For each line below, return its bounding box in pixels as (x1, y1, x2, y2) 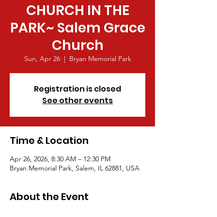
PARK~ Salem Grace (10, 18, 145, 37)
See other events (42, 95, 113, 106)
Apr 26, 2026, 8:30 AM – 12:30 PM (10, 155, 110, 163)
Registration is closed (34, 83, 121, 94)
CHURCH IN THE (26, 1, 129, 20)
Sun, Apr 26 (24, 54, 60, 63)
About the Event (10, 190, 89, 203)
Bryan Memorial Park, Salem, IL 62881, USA (10, 164, 139, 172)
